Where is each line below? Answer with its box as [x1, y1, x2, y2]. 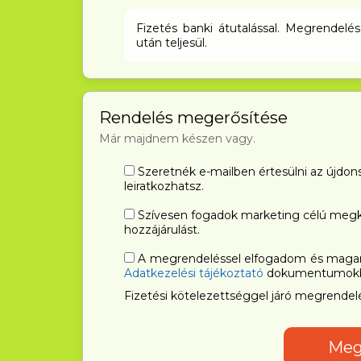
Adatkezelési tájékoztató [123, 266, 263, 280]
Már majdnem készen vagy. [99, 131, 255, 146]
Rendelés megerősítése [99, 108, 288, 127]
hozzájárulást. [123, 222, 200, 237]
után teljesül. [135, 35, 207, 50]
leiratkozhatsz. [123, 179, 204, 193]
